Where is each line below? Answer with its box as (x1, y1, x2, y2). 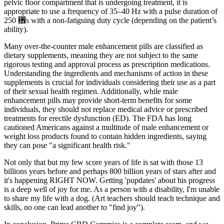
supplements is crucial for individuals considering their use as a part (4, 77, 215, 86)
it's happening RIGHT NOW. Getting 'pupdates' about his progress (4, 175, 215, 184)
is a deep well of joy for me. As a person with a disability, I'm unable (4, 184, 219, 193)
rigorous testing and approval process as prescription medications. (4, 59, 210, 68)
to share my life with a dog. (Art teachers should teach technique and (4, 193, 220, 202)
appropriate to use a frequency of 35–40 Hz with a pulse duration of (4, 6, 217, 15)
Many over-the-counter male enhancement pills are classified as (4, 41, 203, 50)
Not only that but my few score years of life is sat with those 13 (4, 157, 203, 166)
